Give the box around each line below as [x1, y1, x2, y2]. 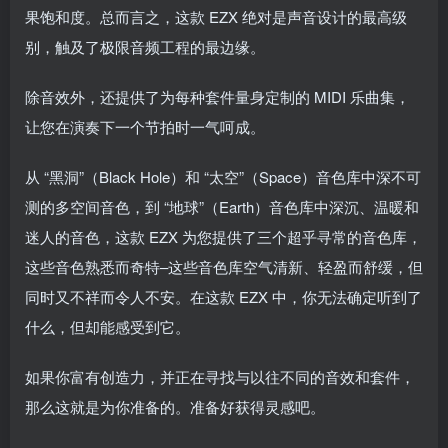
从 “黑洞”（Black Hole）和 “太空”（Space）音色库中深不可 [25, 166, 421, 188]
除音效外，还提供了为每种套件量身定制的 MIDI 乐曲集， [25, 86, 410, 108]
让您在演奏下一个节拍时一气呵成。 [25, 116, 265, 138]
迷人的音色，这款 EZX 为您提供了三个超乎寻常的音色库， [25, 226, 422, 248]
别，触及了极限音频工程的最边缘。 [25, 36, 265, 58]
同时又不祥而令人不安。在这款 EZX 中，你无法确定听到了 [25, 286, 422, 308]
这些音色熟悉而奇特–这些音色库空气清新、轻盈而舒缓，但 [25, 256, 423, 278]
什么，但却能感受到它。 [25, 316, 190, 338]
